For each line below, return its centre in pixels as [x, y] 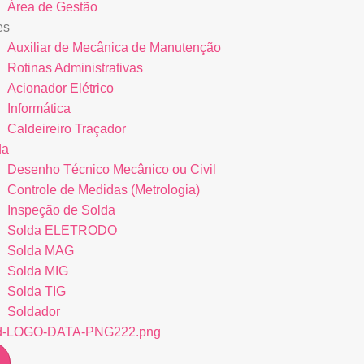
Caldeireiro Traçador [66, 129]
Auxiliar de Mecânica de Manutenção [114, 48]
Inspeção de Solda [61, 210]
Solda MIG [37, 271]
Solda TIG [36, 291]
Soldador [33, 312]
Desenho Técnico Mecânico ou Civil [111, 169]
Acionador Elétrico [60, 88]
